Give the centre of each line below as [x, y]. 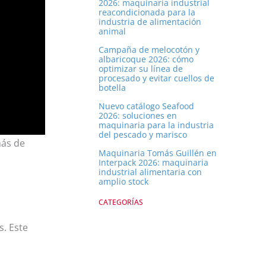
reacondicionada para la [147, 12]
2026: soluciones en [138, 116]
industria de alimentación [150, 22]
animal [112, 31]
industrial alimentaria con [150, 172]
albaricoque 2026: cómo [146, 59]
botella [112, 88]
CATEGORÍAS [121, 202]
